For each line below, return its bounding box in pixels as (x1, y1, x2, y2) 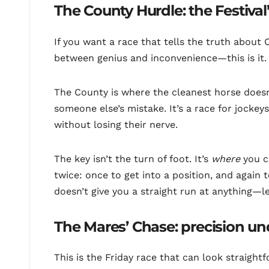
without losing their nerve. (54, 118, 178, 130)
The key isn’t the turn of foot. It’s (54, 153, 211, 165)
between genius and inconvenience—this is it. (54, 52, 267, 64)
